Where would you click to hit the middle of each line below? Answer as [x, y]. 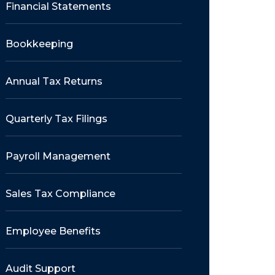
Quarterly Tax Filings [57, 119]
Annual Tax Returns [54, 81]
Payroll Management [58, 156]
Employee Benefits [53, 231]
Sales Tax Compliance [61, 194]
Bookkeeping [40, 44]
